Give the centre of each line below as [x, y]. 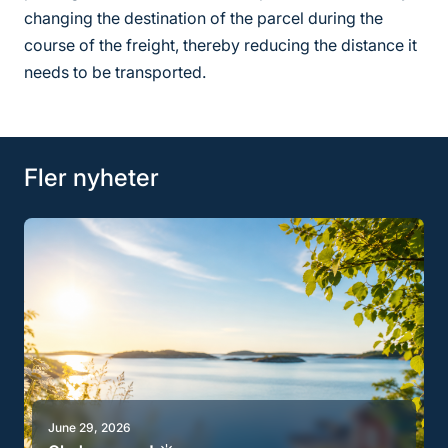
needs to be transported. [115, 71]
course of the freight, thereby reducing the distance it [220, 44]
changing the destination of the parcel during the [203, 17]
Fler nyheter [91, 177]
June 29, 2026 [89, 427]
